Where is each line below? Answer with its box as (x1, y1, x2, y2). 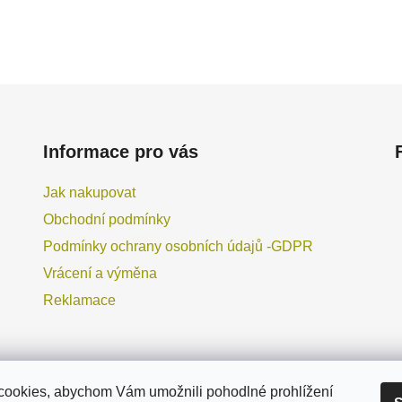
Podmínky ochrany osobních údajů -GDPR (42, 238, 313, 254)
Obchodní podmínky (42, 211, 170, 227)
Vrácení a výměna (42, 265, 157, 281)
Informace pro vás (42, 141, 198, 162)
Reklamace (42, 292, 116, 308)
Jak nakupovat (42, 184, 135, 200)
